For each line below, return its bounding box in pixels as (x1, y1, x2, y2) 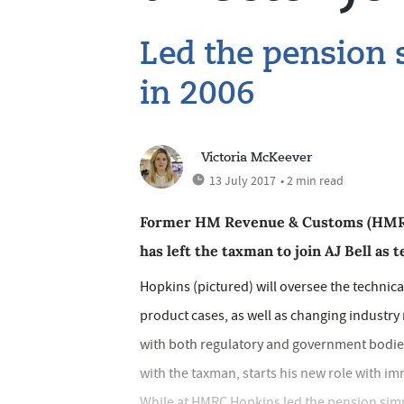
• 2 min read (280, 172, 344, 188)
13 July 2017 (209, 172, 276, 188)
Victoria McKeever (201, 151, 312, 164)
